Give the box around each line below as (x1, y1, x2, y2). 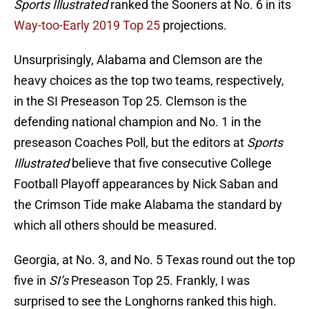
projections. (160, 18, 227, 33)
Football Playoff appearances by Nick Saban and (14, 177, 278, 192)
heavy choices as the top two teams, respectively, (14, 73, 284, 88)
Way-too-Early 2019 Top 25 (14, 18, 160, 33)
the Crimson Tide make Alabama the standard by (14, 197, 282, 212)
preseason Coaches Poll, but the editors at (14, 135, 247, 150)
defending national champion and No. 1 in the (14, 114, 261, 130)
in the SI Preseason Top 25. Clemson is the (14, 94, 247, 109)
